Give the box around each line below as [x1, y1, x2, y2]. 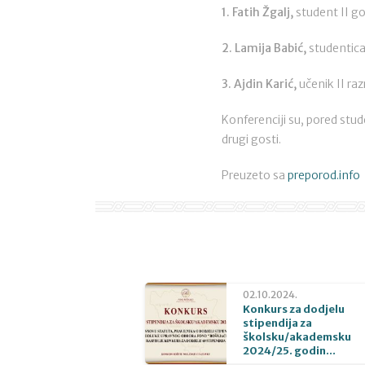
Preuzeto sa [222, 168, 288, 182]
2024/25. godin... [243, 344, 336, 358]
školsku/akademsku [243, 330, 351, 344]
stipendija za [243, 316, 312, 330]
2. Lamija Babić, [222, 41, 306, 55]
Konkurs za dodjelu [243, 302, 345, 316]
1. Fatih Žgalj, [222, 5, 293, 20]
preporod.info [288, 168, 360, 182]
